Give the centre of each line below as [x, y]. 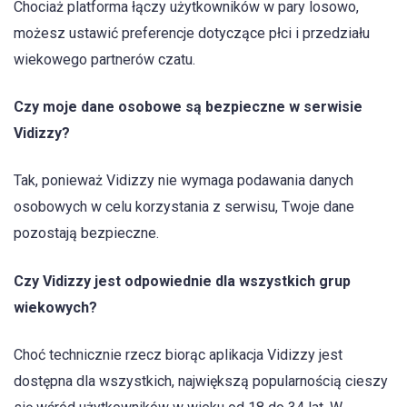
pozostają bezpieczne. [86, 233]
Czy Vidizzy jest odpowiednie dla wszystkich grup [182, 281]
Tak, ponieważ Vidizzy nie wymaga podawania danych [184, 181]
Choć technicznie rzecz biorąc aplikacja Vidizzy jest [178, 354]
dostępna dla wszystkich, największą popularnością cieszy [201, 381]
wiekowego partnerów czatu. [104, 60]
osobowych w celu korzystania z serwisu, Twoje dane [184, 207]
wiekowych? [55, 307]
